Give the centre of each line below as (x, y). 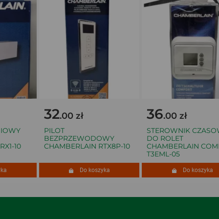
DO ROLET (159, 138)
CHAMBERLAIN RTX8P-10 (81, 146)
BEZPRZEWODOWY (74, 138)
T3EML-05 (158, 154)
